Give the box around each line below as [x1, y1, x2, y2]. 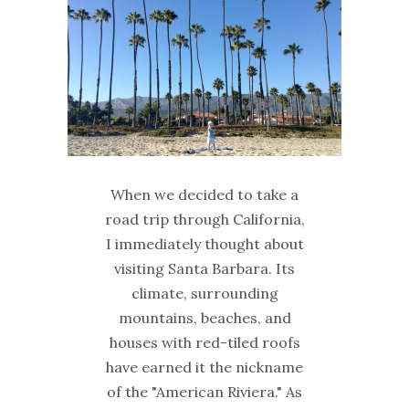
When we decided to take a [110, 185, 299, 204]
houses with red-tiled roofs [109, 333, 300, 352]
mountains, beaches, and [118, 309, 291, 328]
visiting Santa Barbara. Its [114, 259, 295, 278]
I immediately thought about [105, 235, 304, 254]
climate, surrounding [131, 284, 278, 303]
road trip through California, [104, 210, 305, 229]
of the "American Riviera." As [107, 383, 302, 402]
